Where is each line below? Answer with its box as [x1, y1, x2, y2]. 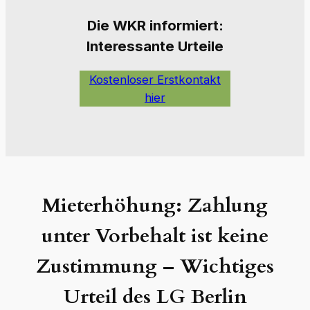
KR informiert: [127, 17, 224, 35]
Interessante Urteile [86, 37, 224, 55]
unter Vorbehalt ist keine [42, 221, 268, 250]
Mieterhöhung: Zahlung [42, 191, 268, 219]
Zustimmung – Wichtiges [36, 252, 274, 280]
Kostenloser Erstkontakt [89, 73, 221, 87]
